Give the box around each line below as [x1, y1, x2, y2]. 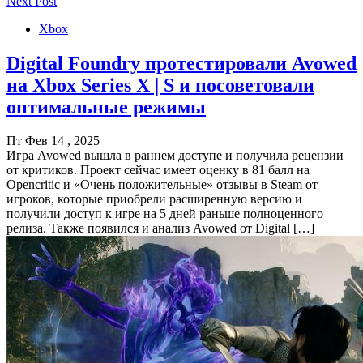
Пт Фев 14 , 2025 [6, 134, 100, 148]
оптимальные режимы [6, 96, 206, 117]
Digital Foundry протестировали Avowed [6, 52, 357, 74]
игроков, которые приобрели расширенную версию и [6, 192, 302, 207]
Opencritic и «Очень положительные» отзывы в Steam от [6, 177, 318, 192]
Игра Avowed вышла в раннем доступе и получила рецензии [6, 148, 344, 163]
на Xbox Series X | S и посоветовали [6, 74, 314, 96]
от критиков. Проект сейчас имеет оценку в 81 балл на [6, 163, 310, 177]
